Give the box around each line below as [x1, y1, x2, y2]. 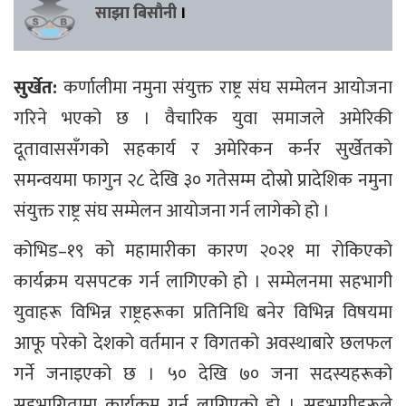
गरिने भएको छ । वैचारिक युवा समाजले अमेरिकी [14, 102, 392, 134]
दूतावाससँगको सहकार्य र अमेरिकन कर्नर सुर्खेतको [14, 133, 392, 165]
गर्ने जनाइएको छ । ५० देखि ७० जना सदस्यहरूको [14, 358, 392, 390]
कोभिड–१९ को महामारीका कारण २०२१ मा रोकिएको [14, 235, 392, 266]
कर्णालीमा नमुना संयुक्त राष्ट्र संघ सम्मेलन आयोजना [63, 72, 393, 103]
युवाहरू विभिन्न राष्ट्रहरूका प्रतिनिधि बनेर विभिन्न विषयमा [14, 296, 392, 328]
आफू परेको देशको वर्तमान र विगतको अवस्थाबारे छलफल [14, 327, 392, 359]
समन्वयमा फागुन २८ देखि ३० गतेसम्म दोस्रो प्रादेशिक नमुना [14, 164, 392, 196]
